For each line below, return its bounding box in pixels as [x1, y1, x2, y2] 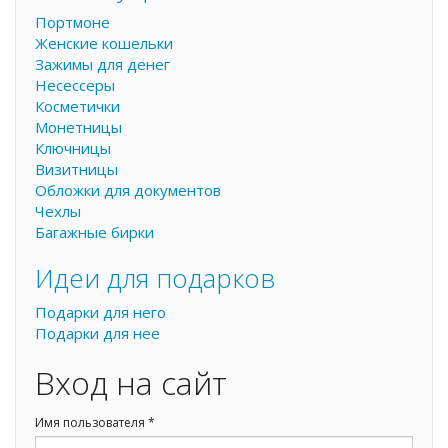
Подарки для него [35, 302, 166, 322]
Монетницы [35, 116, 122, 137]
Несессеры [35, 74, 115, 95]
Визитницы [35, 158, 118, 179]
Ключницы [35, 137, 111, 158]
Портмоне [35, 11, 110, 32]
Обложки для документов [35, 179, 221, 200]
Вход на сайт [35, 361, 227, 404]
